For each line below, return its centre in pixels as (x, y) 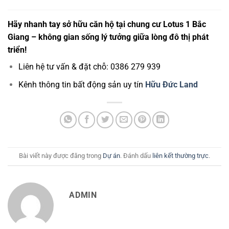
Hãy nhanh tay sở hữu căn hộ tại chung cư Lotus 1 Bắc (107, 25)
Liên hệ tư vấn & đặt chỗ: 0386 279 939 (89, 67)
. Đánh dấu (136, 156)
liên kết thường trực (180, 156)
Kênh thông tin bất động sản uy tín (82, 84)
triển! (17, 50)
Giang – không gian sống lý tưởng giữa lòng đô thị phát (108, 37)
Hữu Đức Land (171, 84)
